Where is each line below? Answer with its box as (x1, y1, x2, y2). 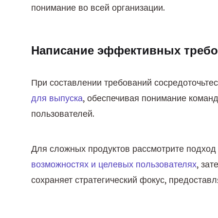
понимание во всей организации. (31, 2, 165, 13)
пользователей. (31, 108, 94, 119)
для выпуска (31, 92, 83, 104)
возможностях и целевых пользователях (31, 159, 197, 170)
